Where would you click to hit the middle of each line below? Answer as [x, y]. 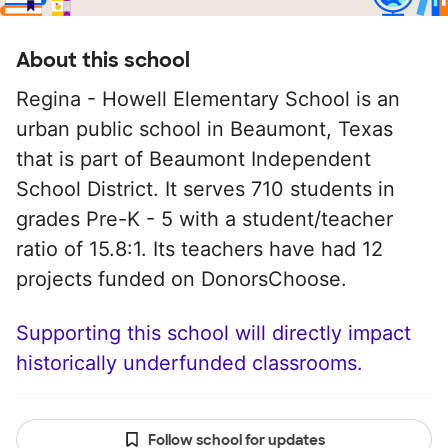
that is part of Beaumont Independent [193, 159]
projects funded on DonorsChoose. [181, 279]
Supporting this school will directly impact [213, 333]
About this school [103, 60]
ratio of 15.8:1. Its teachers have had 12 [199, 249]
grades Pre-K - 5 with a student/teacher [204, 219]
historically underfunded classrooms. [189, 363]
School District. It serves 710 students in [205, 189]
